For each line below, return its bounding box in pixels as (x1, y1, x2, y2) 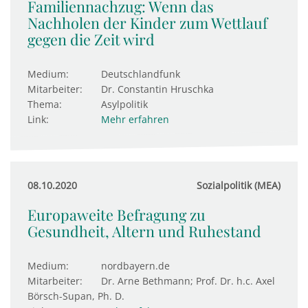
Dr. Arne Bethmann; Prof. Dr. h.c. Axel (101, 274, 275, 287)
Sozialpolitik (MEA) (197, 179, 280, 192)
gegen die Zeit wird (27, 30, 155, 49)
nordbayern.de (101, 259, 170, 272)
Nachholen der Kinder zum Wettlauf (27, 13, 267, 32)
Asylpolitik (101, 98, 148, 111)
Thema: (27, 98, 62, 111)
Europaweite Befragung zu (27, 205, 206, 224)
